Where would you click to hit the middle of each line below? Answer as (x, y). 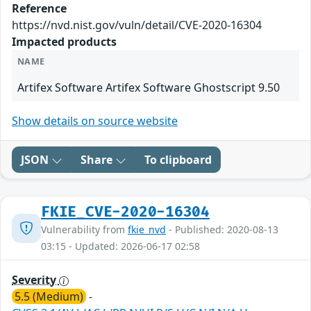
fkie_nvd (147, 230)
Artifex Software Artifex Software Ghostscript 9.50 (149, 88)
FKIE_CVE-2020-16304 (126, 212)
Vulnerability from (84, 230)
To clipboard (178, 160)
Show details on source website (95, 121)
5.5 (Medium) (49, 297)
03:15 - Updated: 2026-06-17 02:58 (120, 246)
